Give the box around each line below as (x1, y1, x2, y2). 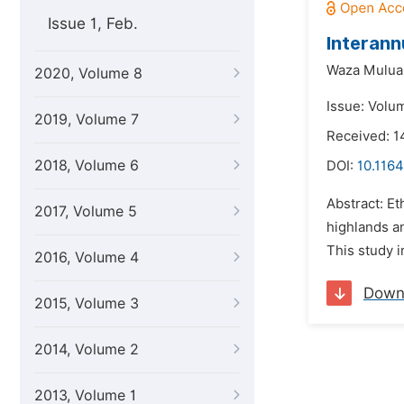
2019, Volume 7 (34, 111, 139, 128)
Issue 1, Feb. (48, 14, 138, 32)
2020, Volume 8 (34, 65, 142, 82)
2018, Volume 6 (34, 157, 139, 174)
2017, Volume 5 (34, 203, 137, 220)
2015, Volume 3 (34, 295, 139, 312)
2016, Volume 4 (34, 249, 139, 266)
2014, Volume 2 (34, 341, 139, 358)
